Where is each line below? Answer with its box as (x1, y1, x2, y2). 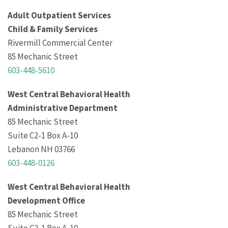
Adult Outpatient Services (8, 10, 111, 21)
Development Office (8, 195, 85, 207)
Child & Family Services (8, 23, 98, 35)
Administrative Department (8, 102, 118, 114)
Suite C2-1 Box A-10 (8, 130, 78, 141)
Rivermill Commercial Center (8, 37, 112, 49)
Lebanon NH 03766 (8, 144, 75, 155)
